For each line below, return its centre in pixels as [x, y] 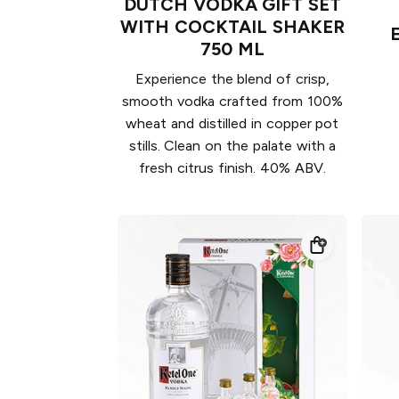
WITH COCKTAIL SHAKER [232, 26]
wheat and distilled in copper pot [232, 123]
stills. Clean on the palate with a [232, 145]
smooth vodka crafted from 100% [232, 101]
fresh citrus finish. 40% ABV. [232, 167]
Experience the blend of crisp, [232, 78]
